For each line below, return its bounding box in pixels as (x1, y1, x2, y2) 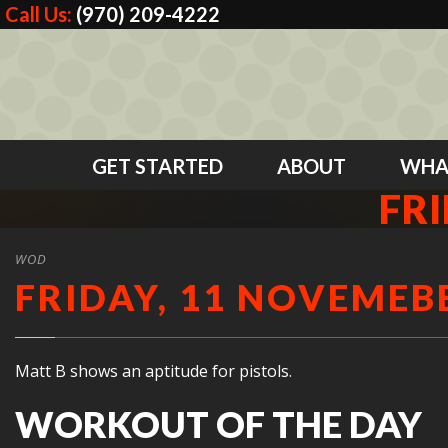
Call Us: (5, 2, 76, 26)
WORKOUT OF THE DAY (15, 402, 422, 446)
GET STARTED (91, 154, 223, 178)
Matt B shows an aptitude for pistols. (15, 360, 292, 382)
